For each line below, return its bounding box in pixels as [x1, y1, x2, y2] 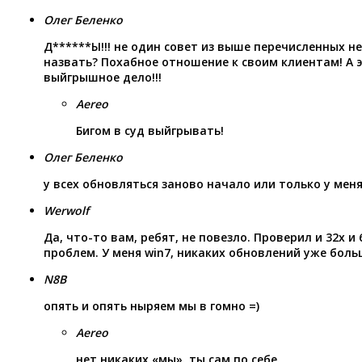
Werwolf [44, 202, 89, 218]
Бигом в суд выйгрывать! [76, 122, 224, 138]
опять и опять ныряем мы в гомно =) [44, 297, 259, 314]
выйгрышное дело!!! [44, 69, 162, 85]
